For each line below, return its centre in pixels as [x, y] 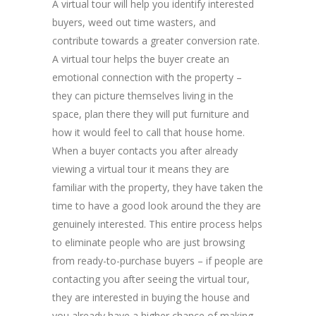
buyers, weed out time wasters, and [134, 22]
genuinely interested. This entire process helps [157, 224]
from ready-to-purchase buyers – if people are [158, 260]
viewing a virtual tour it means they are [141, 169]
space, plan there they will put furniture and [151, 114]
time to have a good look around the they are [157, 205]
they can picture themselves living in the [143, 95]
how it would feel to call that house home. [148, 132]
